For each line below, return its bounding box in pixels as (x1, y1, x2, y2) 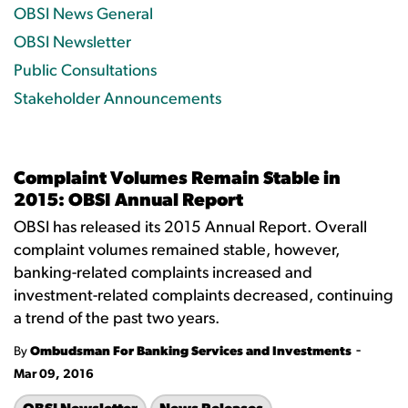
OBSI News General (14, 6, 153, 24)
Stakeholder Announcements (14, 91, 221, 108)
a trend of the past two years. (14, 311, 219, 328)
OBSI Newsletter (14, 35, 131, 52)
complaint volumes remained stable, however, (14, 242, 340, 260)
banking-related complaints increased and (14, 265, 312, 282)
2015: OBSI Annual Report (14, 192, 243, 210)
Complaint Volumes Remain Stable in (14, 170, 341, 189)
